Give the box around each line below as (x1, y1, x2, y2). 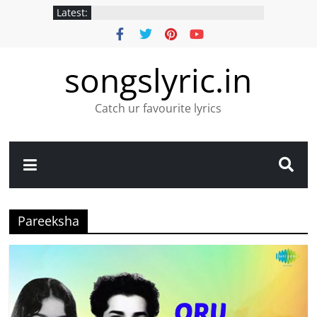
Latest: (56, 6, 88, 19)
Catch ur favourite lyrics (95, 100, 222, 116)
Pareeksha (18, 212, 80, 229)
